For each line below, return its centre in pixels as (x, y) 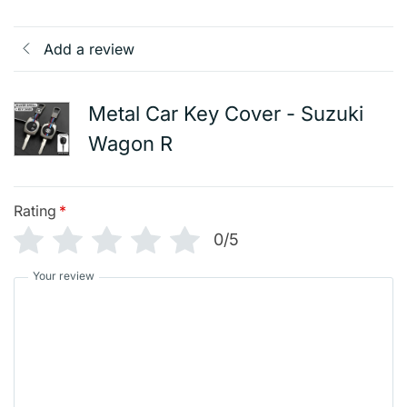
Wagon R (130, 143)
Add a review (89, 49)
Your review (64, 275)
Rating (35, 210)
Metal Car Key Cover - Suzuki (226, 113)
